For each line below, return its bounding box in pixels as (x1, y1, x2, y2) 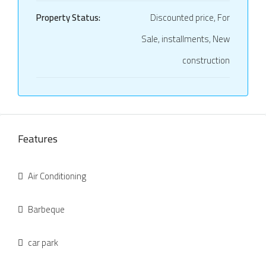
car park (28, 233, 58, 251)
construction (182, 51, 230, 69)
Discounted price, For (150, 8, 230, 26)
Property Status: (36, 8, 100, 26)
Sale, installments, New (141, 30, 230, 47)
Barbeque (28, 200, 65, 218)
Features (18, 128, 58, 148)
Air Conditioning (28, 167, 86, 185)
